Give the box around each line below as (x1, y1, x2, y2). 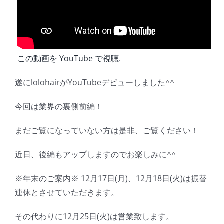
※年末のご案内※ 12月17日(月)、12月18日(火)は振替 (15, 173, 207, 184)
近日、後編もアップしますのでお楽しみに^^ (15, 149, 176, 160)
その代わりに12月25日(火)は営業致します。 (15, 211, 174, 222)
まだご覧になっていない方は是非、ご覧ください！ (15, 125, 199, 136)
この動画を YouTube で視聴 (17, 53, 119, 64)
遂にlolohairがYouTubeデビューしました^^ (15, 77, 174, 88)
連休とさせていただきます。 (15, 187, 119, 198)
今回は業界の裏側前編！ (15, 101, 103, 112)
